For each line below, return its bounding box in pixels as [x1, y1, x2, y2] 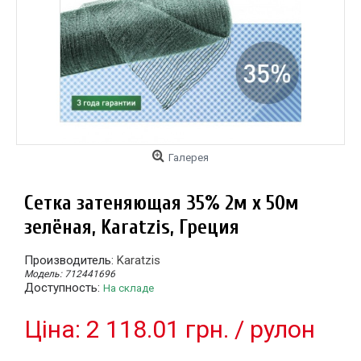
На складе [103, 282, 154, 294]
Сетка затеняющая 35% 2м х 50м [24, 192, 299, 215]
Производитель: [24, 253, 117, 268]
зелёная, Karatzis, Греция [24, 216, 239, 239]
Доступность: [24, 280, 103, 295]
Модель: [24, 268, 64, 280]
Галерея [168, 151, 209, 164]
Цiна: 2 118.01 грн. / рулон [24, 315, 315, 343]
